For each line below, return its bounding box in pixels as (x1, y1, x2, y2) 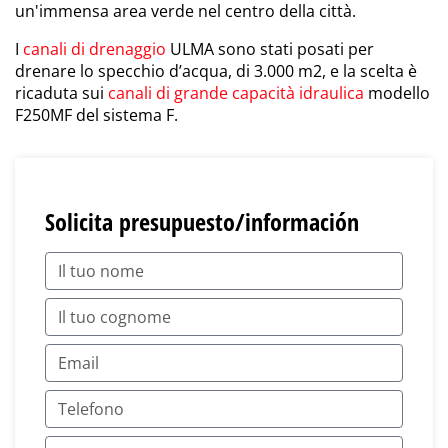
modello (364, 82, 430, 105)
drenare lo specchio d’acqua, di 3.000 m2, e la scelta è (15, 60, 417, 83)
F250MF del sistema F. (15, 104, 178, 127)
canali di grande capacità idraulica (108, 82, 364, 105)
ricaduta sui (15, 82, 108, 105)
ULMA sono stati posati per (166, 38, 374, 61)
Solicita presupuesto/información (45, 205, 359, 239)
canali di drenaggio (23, 38, 166, 61)
